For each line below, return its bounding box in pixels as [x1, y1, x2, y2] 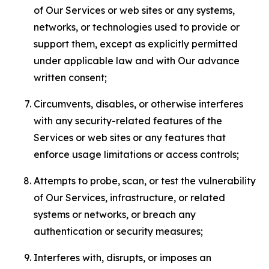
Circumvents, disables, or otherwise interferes [34, 98, 243, 110]
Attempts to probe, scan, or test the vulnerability [34, 175, 256, 187]
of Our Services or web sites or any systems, [34, 4, 235, 16]
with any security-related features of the [34, 115, 222, 127]
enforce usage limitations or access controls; [34, 148, 239, 160]
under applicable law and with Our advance [34, 55, 240, 67]
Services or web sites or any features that [34, 131, 226, 144]
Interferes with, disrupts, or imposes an [34, 252, 211, 264]
